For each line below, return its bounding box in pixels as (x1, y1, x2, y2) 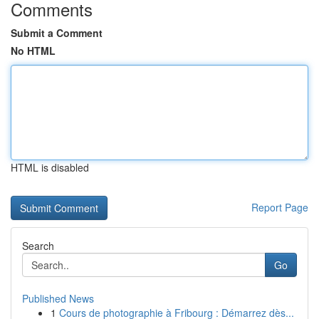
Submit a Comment (11, 26, 103, 40)
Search (22, 239, 54, 253)
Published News (22, 291, 94, 305)
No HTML (11, 43, 56, 58)
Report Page (251, 200, 308, 214)
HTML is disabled (11, 160, 89, 174)
